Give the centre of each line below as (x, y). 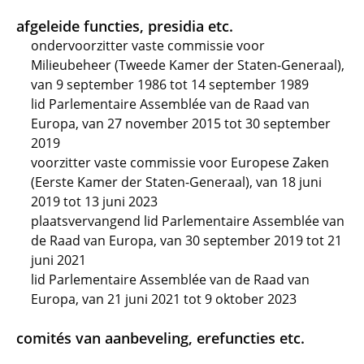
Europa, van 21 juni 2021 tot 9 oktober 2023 (164, 299)
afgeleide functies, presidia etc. (125, 26)
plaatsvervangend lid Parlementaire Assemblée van (188, 221)
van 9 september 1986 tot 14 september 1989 (170, 84)
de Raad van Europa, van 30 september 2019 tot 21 (186, 240)
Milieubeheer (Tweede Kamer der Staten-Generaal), (188, 65)
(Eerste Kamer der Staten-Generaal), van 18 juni (176, 182)
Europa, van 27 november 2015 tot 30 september (181, 123)
